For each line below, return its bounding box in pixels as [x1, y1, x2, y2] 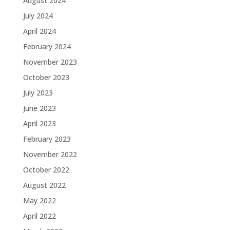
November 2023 [23, 57, 77, 67]
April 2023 [23, 119, 56, 128]
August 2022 [23, 180, 66, 190]
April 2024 [23, 26, 56, 36]
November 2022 [23, 149, 77, 159]
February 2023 [23, 134, 71, 144]
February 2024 [23, 42, 71, 51]
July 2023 [23, 88, 53, 98]
